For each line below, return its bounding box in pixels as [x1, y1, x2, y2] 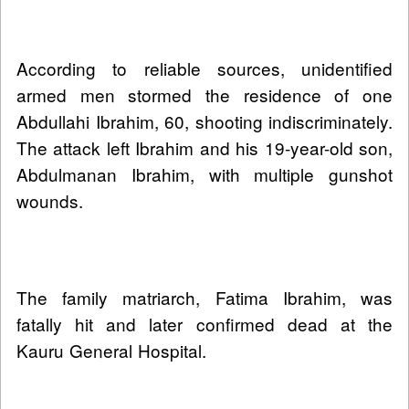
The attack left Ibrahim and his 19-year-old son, [16, 135, 393, 161]
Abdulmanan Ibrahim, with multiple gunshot [16, 162, 393, 187]
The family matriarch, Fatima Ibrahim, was [16, 285, 393, 310]
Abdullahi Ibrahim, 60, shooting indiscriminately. [16, 109, 393, 134]
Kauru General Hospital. [16, 338, 206, 363]
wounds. [16, 188, 89, 214]
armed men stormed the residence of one [16, 82, 393, 108]
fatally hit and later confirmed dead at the [16, 311, 393, 337]
